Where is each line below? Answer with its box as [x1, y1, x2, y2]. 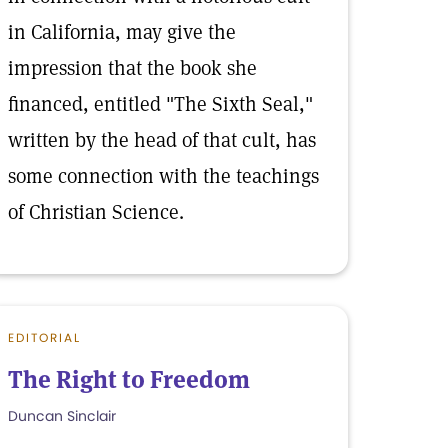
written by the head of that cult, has [8, 127, 316, 153]
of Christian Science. [8, 199, 184, 225]
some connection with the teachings [8, 163, 319, 189]
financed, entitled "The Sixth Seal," [8, 91, 313, 117]
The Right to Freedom [8, 364, 250, 395]
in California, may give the [8, 19, 236, 45]
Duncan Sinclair [8, 406, 116, 426]
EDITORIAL [8, 329, 81, 346]
